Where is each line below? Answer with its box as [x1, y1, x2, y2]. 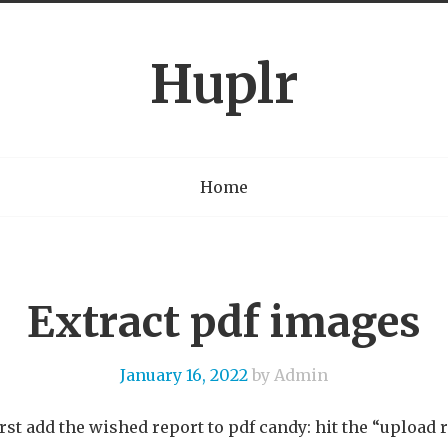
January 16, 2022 [120, 365, 248, 385]
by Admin [248, 365, 328, 385]
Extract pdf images [27, 296, 421, 348]
